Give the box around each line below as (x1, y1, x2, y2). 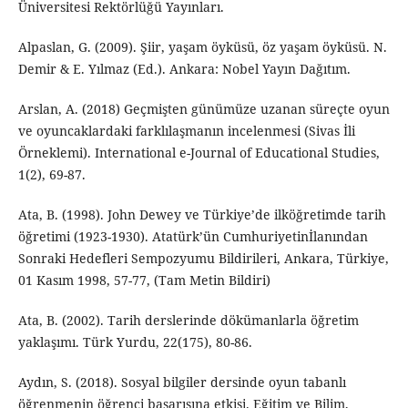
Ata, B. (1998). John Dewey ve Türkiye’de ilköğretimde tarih (17, 205, 386, 223)
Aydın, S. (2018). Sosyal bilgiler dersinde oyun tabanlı (17, 372, 346, 391)
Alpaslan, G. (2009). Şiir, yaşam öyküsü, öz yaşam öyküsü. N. (17, 37, 387, 56)
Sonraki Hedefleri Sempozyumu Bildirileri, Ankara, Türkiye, (17, 249, 389, 267)
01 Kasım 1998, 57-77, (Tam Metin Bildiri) (17, 270, 270, 289)
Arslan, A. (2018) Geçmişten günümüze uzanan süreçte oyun (17, 99, 390, 117)
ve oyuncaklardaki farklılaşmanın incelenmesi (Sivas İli (17, 121, 355, 139)
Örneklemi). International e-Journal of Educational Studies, (17, 143, 380, 161)
